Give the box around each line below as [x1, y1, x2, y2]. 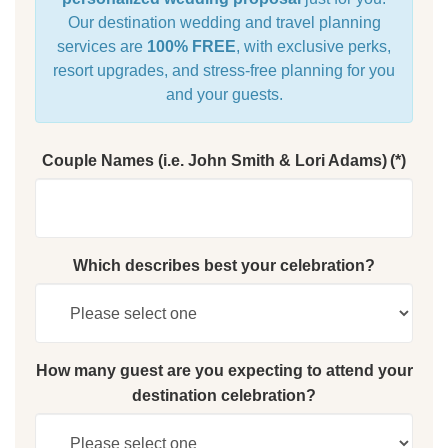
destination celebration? [132, 386, 316, 404]
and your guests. [165, 85, 283, 103]
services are [57, 37, 147, 55]
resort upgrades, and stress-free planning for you [53, 61, 395, 79]
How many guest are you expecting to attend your [35, 361, 413, 379]
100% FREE [147, 37, 236, 55]
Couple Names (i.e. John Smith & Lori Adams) [42, 151, 387, 169]
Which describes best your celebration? [73, 256, 375, 274]
